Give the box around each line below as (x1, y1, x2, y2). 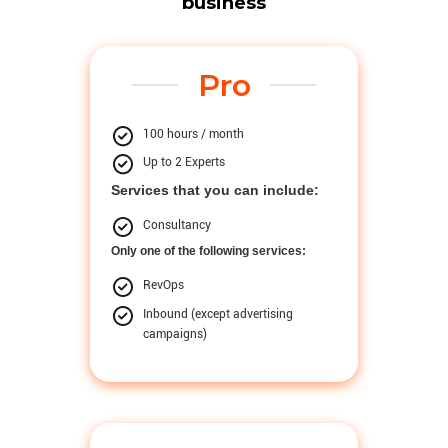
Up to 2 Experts (143, 155, 226, 170)
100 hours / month (143, 127, 245, 142)
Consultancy (143, 217, 212, 232)
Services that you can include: (111, 181, 320, 198)
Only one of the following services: (111, 243, 307, 258)
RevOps (143, 277, 185, 292)
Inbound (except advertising (143, 307, 294, 322)
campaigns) (143, 327, 208, 342)
